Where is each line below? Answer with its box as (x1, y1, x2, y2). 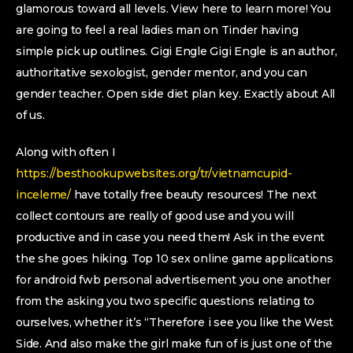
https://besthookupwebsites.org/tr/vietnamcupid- (16, 166, 292, 180)
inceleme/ (16, 188, 71, 202)
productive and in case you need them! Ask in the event (16, 230, 325, 244)
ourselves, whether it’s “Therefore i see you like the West (16, 315, 334, 329)
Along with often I (16, 145, 116, 159)
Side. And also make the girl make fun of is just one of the (16, 336, 333, 351)
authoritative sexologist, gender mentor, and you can (16, 65, 307, 80)
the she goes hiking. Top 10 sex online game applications (16, 251, 333, 266)
